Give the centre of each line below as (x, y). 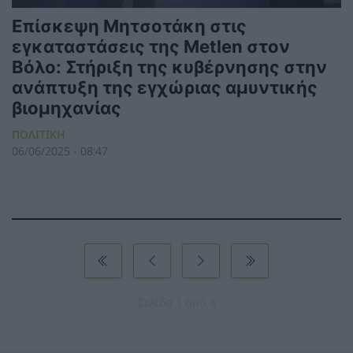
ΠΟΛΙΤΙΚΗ (38, 134)
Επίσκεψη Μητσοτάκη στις (129, 25)
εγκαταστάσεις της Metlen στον (151, 46)
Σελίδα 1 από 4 (176, 302)
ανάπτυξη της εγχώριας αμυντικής (165, 87)
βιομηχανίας (67, 107)
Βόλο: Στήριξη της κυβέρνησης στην (169, 66)
